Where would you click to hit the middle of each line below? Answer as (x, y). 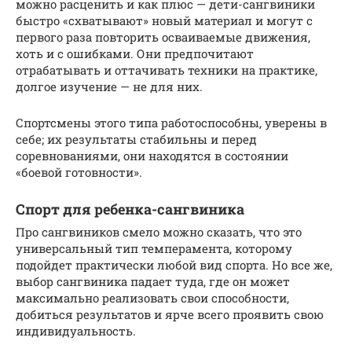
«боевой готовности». (79, 172)
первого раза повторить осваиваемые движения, (163, 37)
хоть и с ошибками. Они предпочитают (135, 53)
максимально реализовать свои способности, (152, 297)
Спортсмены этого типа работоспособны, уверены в (171, 122)
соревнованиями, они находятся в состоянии (152, 155)
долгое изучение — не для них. (109, 86)
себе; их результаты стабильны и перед (136, 139)
